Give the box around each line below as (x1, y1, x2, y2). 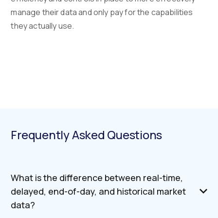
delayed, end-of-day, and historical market (11, 185, 186, 198)
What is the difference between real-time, (11, 172, 183, 184)
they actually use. (11, 20, 74, 32)
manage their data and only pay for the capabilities (11, 7, 193, 18)
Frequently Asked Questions (11, 127, 163, 143)
